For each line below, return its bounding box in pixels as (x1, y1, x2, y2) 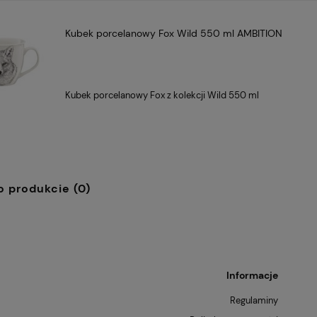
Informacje (226, 269, 279, 282)
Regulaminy (230, 294, 279, 307)
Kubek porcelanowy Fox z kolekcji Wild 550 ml (65, 89, 260, 102)
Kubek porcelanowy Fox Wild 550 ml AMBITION (65, 27, 283, 40)
